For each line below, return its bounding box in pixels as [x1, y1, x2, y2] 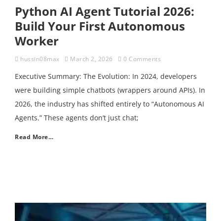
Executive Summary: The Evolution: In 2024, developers [15, 72, 197, 81]
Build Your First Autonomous [15, 18, 185, 34]
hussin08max [20, 55, 60, 63]
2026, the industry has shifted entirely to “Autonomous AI [15, 99, 204, 109]
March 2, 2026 [70, 55, 113, 63]
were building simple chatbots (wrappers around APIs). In [15, 85, 205, 95]
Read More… [15, 133, 53, 141]
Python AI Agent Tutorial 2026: [15, 3, 194, 19]
